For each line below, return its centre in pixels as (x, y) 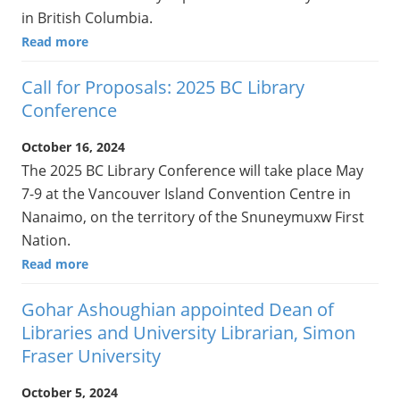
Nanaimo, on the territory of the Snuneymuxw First (193, 217)
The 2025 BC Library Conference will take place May (192, 170)
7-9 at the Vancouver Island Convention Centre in (186, 193)
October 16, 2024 (73, 146)
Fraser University (91, 356)
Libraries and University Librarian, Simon (188, 333)
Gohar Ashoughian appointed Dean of (178, 310)
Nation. (46, 240)
